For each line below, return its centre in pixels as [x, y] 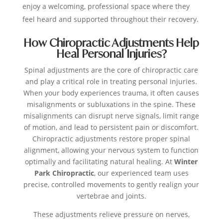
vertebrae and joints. [111, 196]
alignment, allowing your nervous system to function [111, 150]
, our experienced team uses [141, 173]
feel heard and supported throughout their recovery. [110, 19]
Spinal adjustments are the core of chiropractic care [111, 70]
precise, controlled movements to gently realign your [111, 185]
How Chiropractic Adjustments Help [111, 43]
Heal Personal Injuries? [111, 54]
